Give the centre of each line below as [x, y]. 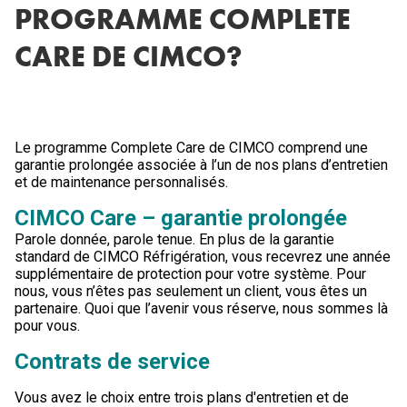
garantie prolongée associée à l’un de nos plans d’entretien [201, 165]
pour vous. [47, 326]
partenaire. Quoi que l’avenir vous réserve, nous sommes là [201, 308]
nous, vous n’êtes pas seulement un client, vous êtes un [191, 291]
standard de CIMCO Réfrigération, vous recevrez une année [203, 257]
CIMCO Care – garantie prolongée [181, 218]
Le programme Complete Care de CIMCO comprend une [191, 148]
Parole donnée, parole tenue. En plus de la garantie [174, 239]
